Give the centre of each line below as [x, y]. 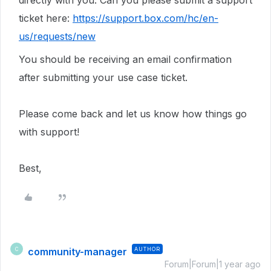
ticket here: [46, 18]
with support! [49, 132]
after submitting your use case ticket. [103, 77]
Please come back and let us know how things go [133, 114]
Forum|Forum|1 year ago [213, 264]
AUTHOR [147, 249]
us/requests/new [57, 36]
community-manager [77, 252]
